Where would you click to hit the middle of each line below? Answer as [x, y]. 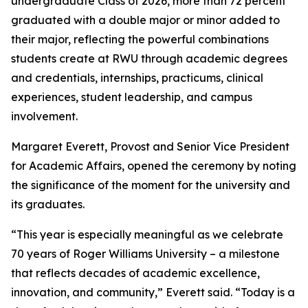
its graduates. [48, 204]
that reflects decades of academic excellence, [135, 273]
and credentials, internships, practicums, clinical [137, 78]
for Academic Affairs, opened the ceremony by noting [154, 166]
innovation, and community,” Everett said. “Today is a [153, 292]
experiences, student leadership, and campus [132, 97]
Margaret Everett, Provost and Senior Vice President [150, 146]
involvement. [44, 116]
